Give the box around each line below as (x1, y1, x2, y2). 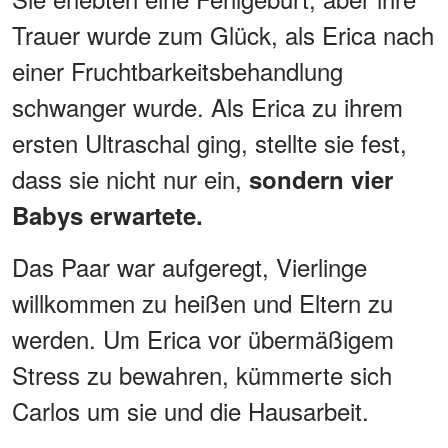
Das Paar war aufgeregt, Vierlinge (12, 248, 367, 284)
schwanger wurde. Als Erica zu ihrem (12, 88, 403, 124)
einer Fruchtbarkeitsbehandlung (12, 52, 343, 88)
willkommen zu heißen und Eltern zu (12, 284, 393, 320)
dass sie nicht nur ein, (12, 160, 249, 196)
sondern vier (249, 161, 393, 196)
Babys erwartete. (12, 197, 203, 232)
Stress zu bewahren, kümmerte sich (12, 356, 392, 392)
